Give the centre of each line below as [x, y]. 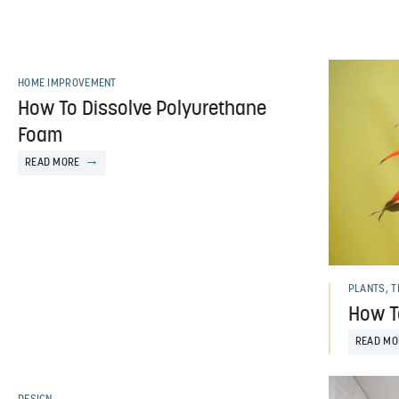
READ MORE [52, 163]
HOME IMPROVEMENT [67, 84]
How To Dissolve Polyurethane [142, 110]
